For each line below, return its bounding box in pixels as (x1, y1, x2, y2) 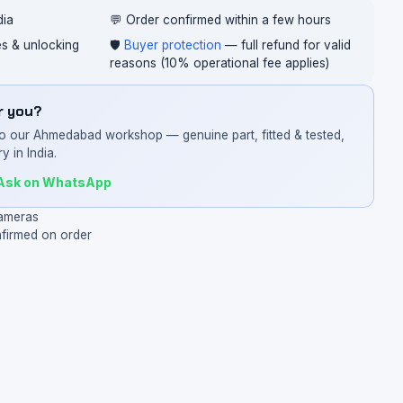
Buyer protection (123, 38, 221, 52)
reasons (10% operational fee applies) (109, 56, 329, 70)
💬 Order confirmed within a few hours (109, 13, 331, 27)
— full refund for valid (220, 38, 351, 52)
